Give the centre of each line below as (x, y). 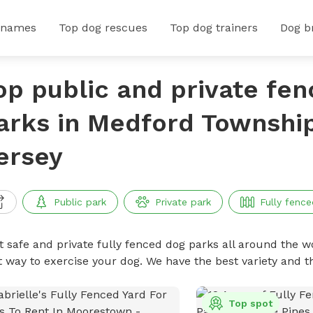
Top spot (251, 303)
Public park (80, 202)
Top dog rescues (103, 28)
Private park (183, 202)
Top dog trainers (214, 28)
